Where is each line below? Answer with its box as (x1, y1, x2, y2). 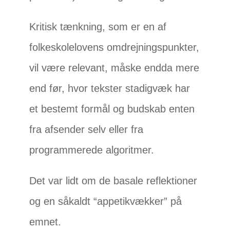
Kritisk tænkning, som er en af (29, 21, 167, 33)
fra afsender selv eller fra (29, 124, 144, 136)
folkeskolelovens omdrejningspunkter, (29, 42, 200, 53)
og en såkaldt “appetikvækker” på (29, 196, 182, 207)
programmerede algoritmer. (29, 144, 155, 156)
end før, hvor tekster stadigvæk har (29, 83, 190, 94)
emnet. (29, 216, 62, 228)
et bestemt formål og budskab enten (29, 103, 195, 115)
